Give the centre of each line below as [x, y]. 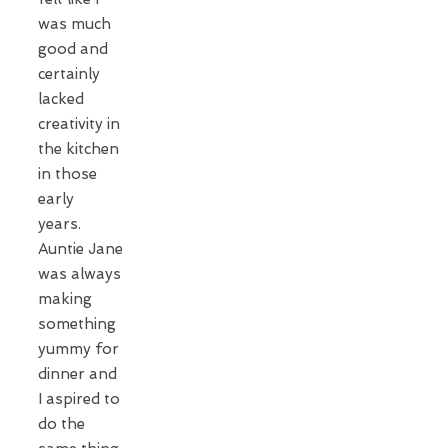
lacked [61, 98]
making [65, 298]
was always [79, 273]
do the [61, 423]
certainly [69, 73]
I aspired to [79, 398]
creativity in [79, 123]
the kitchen [78, 148]
